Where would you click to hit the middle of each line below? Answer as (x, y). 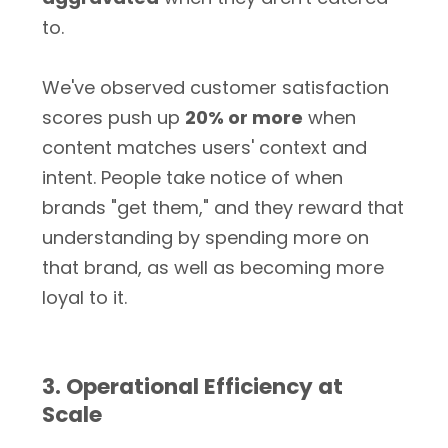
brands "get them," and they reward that (223, 207)
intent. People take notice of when (192, 177)
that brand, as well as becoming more (213, 267)
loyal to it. (84, 297)
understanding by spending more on (205, 237)
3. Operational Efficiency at (192, 386)
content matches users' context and (204, 147)
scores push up (113, 117)
